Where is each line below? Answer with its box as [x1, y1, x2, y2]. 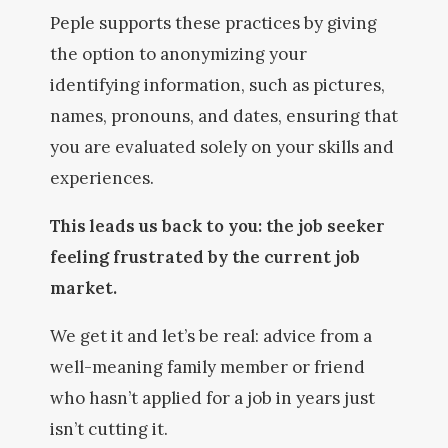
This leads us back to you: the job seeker [50, 215, 385, 237]
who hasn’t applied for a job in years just [50, 387, 375, 409]
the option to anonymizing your [50, 43, 307, 65]
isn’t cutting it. [50, 418, 172, 440]
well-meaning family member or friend [50, 356, 365, 378]
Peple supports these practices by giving [50, 12, 377, 34]
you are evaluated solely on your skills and [50, 136, 394, 158]
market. [50, 277, 117, 299]
